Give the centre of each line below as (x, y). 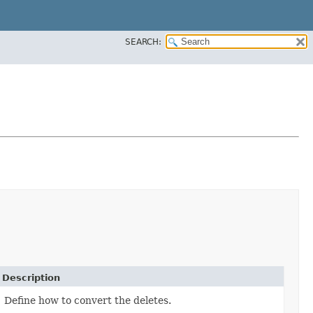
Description (31, 277)
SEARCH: (143, 42)
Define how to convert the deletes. (88, 300)
